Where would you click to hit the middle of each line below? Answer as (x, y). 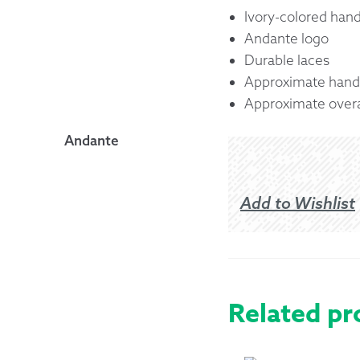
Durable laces (287, 59)
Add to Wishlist (298, 202)
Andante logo (286, 38)
